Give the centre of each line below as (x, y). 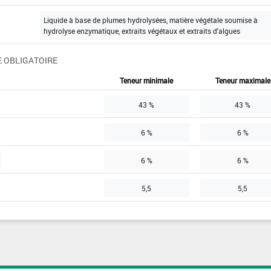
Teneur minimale (147, 81)
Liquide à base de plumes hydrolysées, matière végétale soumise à (150, 20)
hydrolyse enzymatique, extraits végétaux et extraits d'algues (142, 31)
